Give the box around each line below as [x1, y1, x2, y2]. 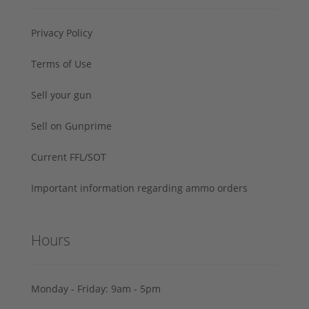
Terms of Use [31, 57, 92, 71]
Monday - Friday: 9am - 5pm [31, 282, 161, 296]
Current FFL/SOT [31, 150, 106, 164]
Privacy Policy [31, 26, 92, 40]
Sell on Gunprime [31, 119, 112, 133]
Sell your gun [31, 88, 92, 102]
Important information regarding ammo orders [31, 181, 248, 195]
